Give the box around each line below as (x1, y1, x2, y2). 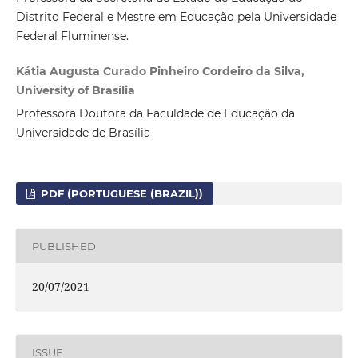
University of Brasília (15, 83, 135, 98)
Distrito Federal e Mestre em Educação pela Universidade (15, 10, 336, 25)
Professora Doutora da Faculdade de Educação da (15, 106, 295, 121)
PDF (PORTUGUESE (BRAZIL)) (38, 187, 204, 201)
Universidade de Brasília (15, 125, 150, 141)
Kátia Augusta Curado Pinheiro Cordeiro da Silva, (15, 64, 304, 79)
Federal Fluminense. (15, 29, 129, 44)
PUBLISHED (31, 239, 96, 253)
